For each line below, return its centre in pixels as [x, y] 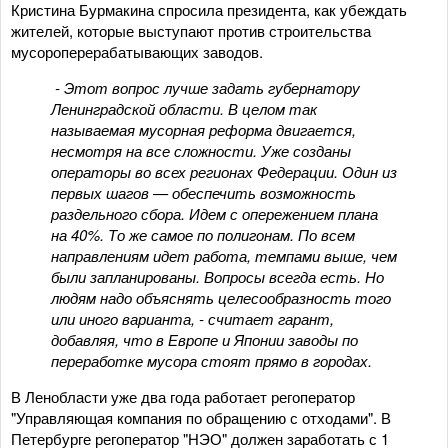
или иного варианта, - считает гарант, [192, 318]
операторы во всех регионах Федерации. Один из [224, 171]
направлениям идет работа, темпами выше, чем [224, 255]
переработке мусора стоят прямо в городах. [213, 360]
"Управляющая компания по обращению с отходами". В [201, 417]
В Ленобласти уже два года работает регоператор [183, 396]
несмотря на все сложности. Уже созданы [201, 150]
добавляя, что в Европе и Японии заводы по [204, 339]
